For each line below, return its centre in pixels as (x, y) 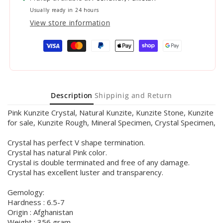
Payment (35, 42)
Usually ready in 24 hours (64, 10)
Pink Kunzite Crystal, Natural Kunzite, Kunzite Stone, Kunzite (111, 112)
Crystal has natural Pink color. (57, 152)
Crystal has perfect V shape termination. (76, 142)
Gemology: (26, 192)
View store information (70, 22)
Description (72, 95)
